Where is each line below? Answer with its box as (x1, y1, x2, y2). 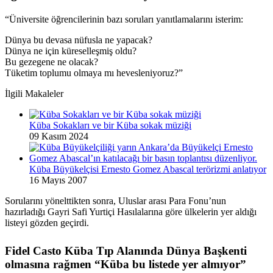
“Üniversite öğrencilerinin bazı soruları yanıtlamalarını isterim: (5, 14, 243, 25)
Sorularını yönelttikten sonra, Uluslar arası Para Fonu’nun (5, 196, 226, 207)
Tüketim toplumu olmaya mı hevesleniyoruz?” (5, 68, 183, 79)
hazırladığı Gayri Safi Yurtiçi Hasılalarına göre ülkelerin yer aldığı (5, 207, 257, 218)
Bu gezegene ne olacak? (5, 57, 98, 68)
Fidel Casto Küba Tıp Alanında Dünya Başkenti (5, 244, 247, 257)
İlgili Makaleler (5, 88, 63, 99)
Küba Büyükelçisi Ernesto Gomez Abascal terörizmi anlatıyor (29, 164, 266, 175)
